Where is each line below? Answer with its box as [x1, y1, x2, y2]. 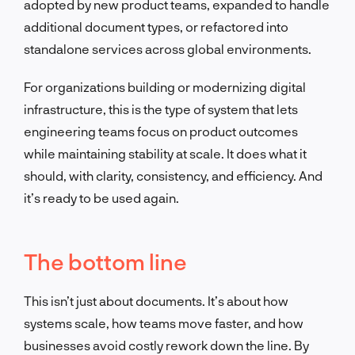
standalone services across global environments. [24, 40, 311, 56]
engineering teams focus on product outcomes [24, 123, 298, 139]
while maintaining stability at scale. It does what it [24, 145, 307, 161]
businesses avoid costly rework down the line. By [24, 337, 309, 353]
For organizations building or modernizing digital [24, 78, 306, 94]
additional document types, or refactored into [24, 18, 288, 34]
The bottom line [24, 247, 187, 275]
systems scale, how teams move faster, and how [24, 315, 303, 330]
